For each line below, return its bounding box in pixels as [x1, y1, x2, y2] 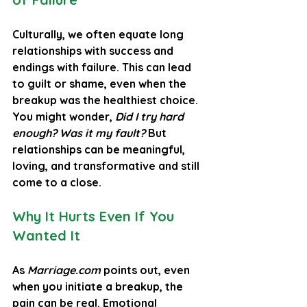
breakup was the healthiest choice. [12, 93, 201, 107]
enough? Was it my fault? [12, 125, 145, 140]
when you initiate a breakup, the [12, 279, 186, 293]
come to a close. [12, 175, 101, 189]
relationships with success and [12, 43, 176, 58]
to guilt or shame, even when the [12, 76, 189, 90]
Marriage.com [27, 262, 101, 277]
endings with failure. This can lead [12, 60, 194, 74]
